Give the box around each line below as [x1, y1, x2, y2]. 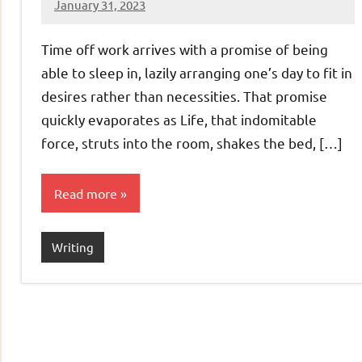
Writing [51, 238, 94, 255]
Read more [54, 184, 117, 201]
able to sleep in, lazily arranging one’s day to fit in [41, 64, 352, 82]
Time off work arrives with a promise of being [41, 40, 328, 58]
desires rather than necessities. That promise [41, 87, 327, 105]
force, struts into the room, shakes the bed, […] [41, 134, 343, 152]
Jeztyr [54, 6, 88, 23]
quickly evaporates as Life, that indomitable [41, 111, 317, 128]
